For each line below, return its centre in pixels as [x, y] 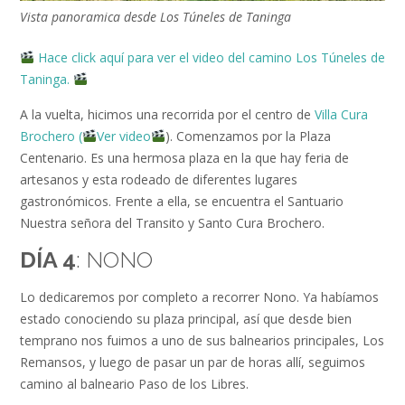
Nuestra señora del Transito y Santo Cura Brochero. [172, 223]
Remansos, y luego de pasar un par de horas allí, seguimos [193, 362]
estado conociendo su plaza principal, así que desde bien [186, 318]
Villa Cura [341, 115]
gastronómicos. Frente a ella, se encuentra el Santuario [182, 202]
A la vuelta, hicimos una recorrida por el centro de [167, 115]
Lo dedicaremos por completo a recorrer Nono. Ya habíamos [199, 297]
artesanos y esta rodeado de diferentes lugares [159, 180]
